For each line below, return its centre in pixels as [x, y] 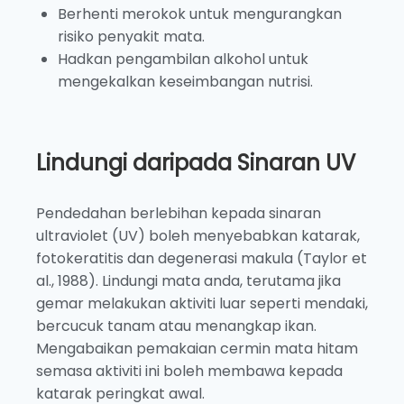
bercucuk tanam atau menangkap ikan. [176, 326]
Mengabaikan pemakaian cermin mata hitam [197, 348]
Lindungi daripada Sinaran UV [196, 162]
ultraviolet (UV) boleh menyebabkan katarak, [198, 235]
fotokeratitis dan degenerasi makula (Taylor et [202, 258]
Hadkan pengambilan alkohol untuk [183, 59]
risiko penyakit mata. [131, 36]
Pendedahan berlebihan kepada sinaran [179, 213]
